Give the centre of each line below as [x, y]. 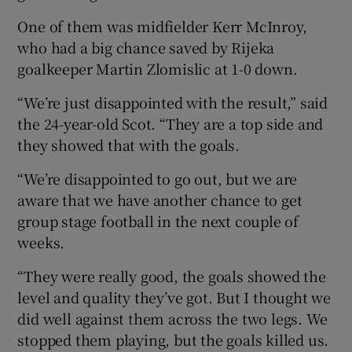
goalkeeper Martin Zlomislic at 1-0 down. [158, 69]
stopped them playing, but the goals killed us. [173, 340]
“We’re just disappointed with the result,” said [173, 103]
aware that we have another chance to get [160, 200]
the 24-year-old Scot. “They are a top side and [170, 124]
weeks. [41, 242]
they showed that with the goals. [129, 145]
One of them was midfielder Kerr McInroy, [162, 26]
